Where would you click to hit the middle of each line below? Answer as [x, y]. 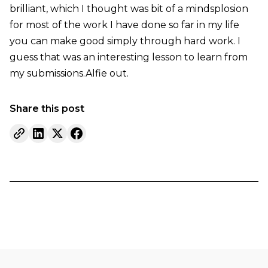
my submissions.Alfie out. [69, 74]
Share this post [47, 109]
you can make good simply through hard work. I [125, 41]
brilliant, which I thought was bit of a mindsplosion [129, 9]
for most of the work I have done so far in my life [124, 25]
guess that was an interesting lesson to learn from [128, 57]
